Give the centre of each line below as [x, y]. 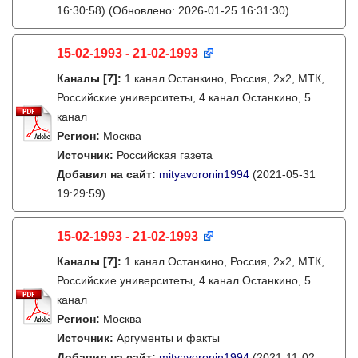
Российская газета [165, 155]
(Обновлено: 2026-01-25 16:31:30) [197, 10]
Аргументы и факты [168, 338]
